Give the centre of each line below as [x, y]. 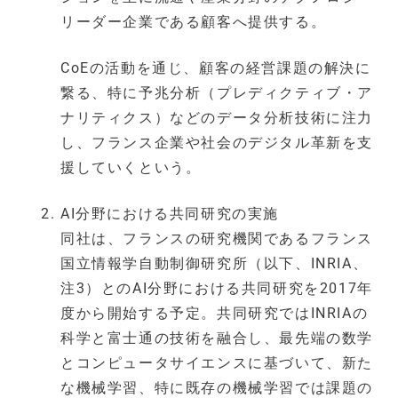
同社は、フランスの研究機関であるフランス [217, 239]
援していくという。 [131, 168]
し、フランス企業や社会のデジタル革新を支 [217, 143]
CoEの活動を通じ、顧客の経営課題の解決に [216, 68]
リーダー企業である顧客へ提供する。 [194, 22]
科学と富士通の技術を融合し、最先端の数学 [217, 338]
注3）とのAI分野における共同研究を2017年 [217, 289]
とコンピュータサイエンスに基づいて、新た [217, 363]
